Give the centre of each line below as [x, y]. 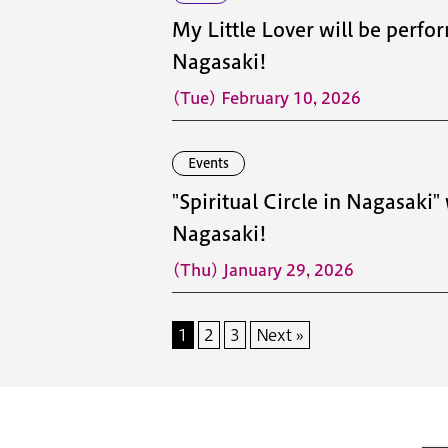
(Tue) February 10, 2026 [266, 98]
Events [208, 163]
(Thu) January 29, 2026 [263, 270]
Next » [280, 335]
